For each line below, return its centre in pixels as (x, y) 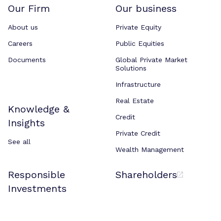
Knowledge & (39, 109)
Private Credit (138, 133)
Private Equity (138, 27)
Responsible (37, 175)
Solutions (131, 68)
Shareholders (146, 175)
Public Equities (140, 43)
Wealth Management (150, 149)
